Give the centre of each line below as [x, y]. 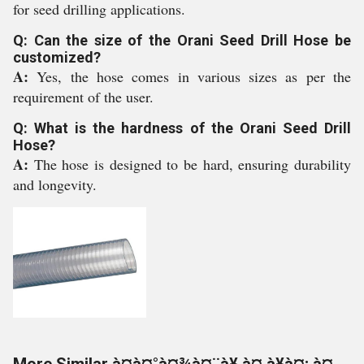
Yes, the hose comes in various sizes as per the [194, 76]
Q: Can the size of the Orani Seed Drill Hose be [182, 40]
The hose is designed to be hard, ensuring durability [193, 164]
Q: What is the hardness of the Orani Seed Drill [182, 128]
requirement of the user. [83, 97]
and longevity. [55, 184]
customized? [57, 57]
